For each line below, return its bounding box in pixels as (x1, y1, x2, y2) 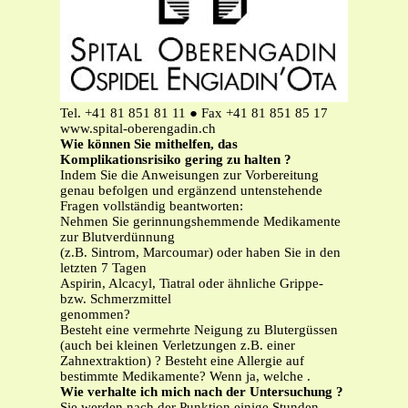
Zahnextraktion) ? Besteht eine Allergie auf (60, 353, 304, 369)
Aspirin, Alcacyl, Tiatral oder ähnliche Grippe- (60, 276, 323, 291)
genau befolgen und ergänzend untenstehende (60, 183, 322, 199)
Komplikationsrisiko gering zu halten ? (60, 152, 291, 168)
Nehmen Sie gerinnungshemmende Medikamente (60, 214, 341, 229)
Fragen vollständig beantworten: (60, 199, 243, 214)
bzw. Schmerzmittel (60, 291, 171, 307)
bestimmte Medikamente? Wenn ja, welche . (60, 369, 311, 384)
